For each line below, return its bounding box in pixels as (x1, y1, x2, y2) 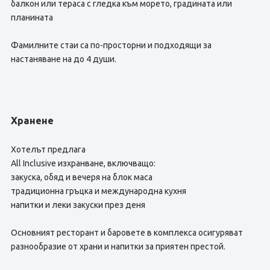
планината (10, 13, 53, 22)
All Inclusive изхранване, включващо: (10, 159, 155, 168)
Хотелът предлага (10, 145, 86, 154)
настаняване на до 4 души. (10, 54, 116, 64)
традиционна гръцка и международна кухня (10, 186, 186, 196)
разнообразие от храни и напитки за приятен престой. (10, 242, 225, 251)
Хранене (10, 115, 54, 126)
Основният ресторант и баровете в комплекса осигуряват (10, 228, 243, 237)
